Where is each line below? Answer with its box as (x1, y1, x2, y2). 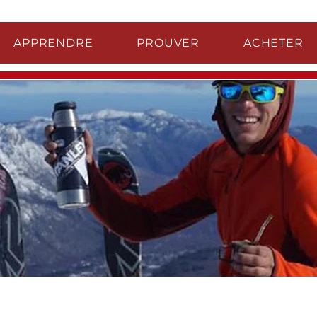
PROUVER (137, 36, 200, 50)
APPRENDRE (13, 36, 93, 50)
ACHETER (243, 36, 304, 50)
